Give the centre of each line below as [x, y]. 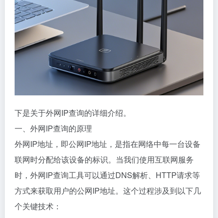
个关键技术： [38, 206]
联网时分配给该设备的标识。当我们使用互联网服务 [104, 159]
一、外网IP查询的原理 [53, 128]
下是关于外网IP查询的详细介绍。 [73, 113]
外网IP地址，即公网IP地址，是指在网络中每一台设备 [108, 144]
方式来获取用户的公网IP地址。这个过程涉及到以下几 [108, 191]
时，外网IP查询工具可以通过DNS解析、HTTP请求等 [107, 175]
